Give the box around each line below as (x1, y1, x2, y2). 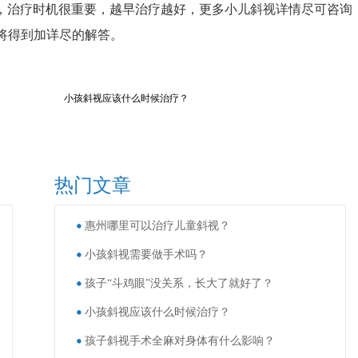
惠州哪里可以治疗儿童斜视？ (84, 220, 230, 232)
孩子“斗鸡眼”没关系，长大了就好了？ (84, 277, 273, 289)
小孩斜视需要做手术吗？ (84, 249, 208, 261)
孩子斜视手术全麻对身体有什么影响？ (84, 335, 275, 347)
